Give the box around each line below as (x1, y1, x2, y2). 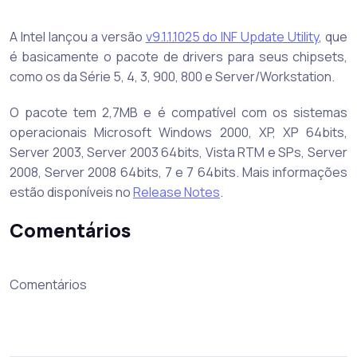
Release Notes (133, 183, 220, 202)
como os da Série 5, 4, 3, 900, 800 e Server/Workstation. (10, 68, 335, 86)
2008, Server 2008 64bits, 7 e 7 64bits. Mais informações (10, 163, 347, 182)
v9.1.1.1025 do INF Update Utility (145, 28, 320, 46)
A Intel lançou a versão (10, 28, 146, 46)
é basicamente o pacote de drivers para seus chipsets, (10, 48, 347, 66)
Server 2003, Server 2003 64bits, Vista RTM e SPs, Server (10, 143, 347, 162)
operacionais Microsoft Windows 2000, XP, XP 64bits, (10, 124, 347, 142)
